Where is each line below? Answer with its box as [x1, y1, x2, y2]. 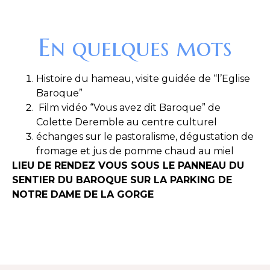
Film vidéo [36, 102, 90, 113]
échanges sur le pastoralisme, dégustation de [36, 131, 254, 142]
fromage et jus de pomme [36, 145, 165, 157]
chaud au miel [165, 145, 234, 157]
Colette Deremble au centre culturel [36, 116, 217, 128]
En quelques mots [38, 33, 232, 63]
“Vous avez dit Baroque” [90, 102, 208, 113]
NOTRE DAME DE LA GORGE [12, 189, 154, 200]
